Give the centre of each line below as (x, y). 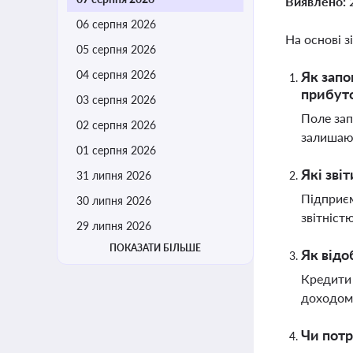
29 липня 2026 (114, 226)
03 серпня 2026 (116, 100)
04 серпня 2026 (116, 74)
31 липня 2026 (114, 175)
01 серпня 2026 (116, 150)
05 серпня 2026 (116, 49)
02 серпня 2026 (116, 125)
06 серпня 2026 (116, 24)
